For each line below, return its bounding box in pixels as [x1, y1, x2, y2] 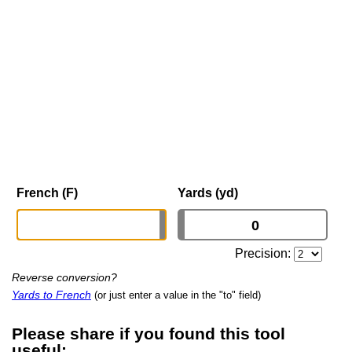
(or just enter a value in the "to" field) [94, 289, 261, 302]
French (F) [16, 186, 78, 200]
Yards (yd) [178, 186, 238, 200]
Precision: [235, 247, 295, 261]
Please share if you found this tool [12, 324, 285, 343]
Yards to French [12, 288, 91, 302]
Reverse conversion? [12, 271, 117, 284]
